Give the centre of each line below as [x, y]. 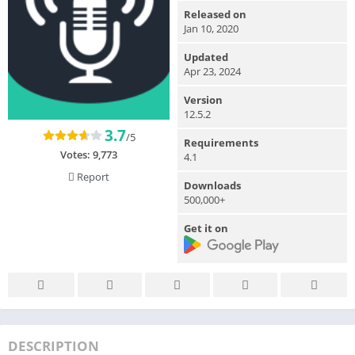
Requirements [221, 142]
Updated [206, 57]
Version [203, 99]
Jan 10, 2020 [211, 28]
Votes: [76, 154]
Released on [215, 14]
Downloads [212, 185]
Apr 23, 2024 [212, 71]
